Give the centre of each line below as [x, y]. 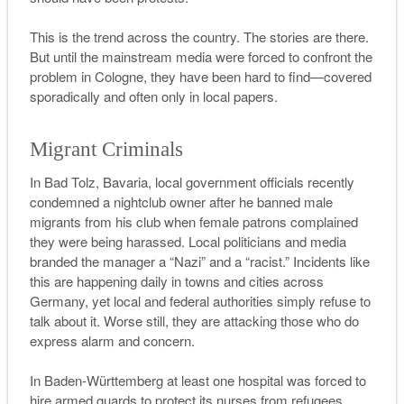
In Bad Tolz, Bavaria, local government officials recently [192, 181]
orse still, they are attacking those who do [237, 320]
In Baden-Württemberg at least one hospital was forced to [197, 381]
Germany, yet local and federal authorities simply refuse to [200, 300]
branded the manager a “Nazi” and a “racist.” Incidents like [199, 261]
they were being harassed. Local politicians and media [188, 241]
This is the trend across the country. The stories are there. [199, 37]
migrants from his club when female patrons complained [193, 221]
